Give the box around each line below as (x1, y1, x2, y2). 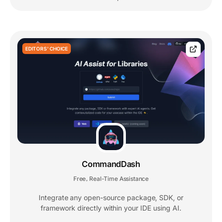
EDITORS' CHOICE (25, 46, 68, 52)
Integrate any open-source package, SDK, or (38, 193, 184, 202)
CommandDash (82, 159, 140, 169)
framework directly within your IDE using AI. (41, 204, 181, 213)
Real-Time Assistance (89, 175, 149, 183)
